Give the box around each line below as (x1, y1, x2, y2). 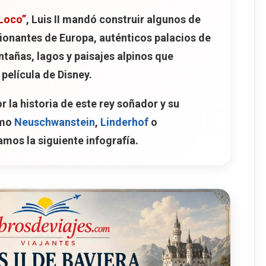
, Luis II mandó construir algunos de (26, 12, 201, 26)
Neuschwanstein (14, 115, 95, 128)
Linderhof (100, 115, 148, 128)
